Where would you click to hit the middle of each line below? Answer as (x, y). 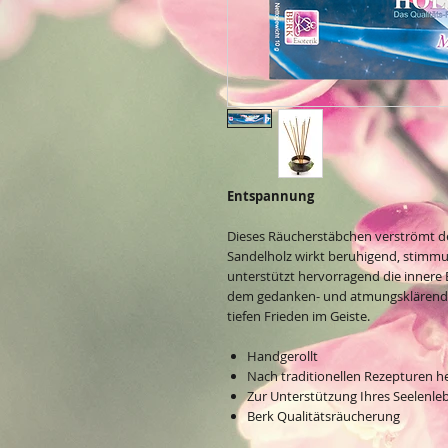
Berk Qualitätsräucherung (323, 416)
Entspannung (270, 196)
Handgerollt (282, 356)
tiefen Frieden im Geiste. (298, 316)
